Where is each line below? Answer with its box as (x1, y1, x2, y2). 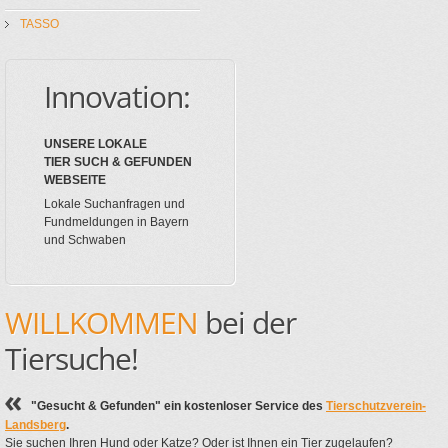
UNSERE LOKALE (44, 137, 147, 152)
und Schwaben (44, 233, 126, 248)
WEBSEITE (44, 173, 106, 188)
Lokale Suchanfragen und (44, 197, 185, 212)
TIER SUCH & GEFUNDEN (44, 155, 192, 170)
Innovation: (44, 76, 190, 118)
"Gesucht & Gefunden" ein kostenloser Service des (31, 399, 326, 414)
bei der (198, 302, 296, 344)
